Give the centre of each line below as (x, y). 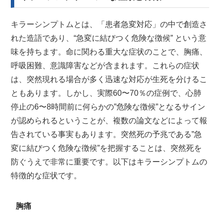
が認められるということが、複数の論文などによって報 (109, 120)
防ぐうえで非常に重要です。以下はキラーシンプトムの (109, 162)
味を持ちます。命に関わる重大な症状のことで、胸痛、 (109, 52)
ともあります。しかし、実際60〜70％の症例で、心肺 (106, 93)
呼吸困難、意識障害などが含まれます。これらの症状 (105, 65)
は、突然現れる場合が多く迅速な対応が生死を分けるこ (109, 79)
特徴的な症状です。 (46, 175)
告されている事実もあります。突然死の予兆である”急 (107, 134)
